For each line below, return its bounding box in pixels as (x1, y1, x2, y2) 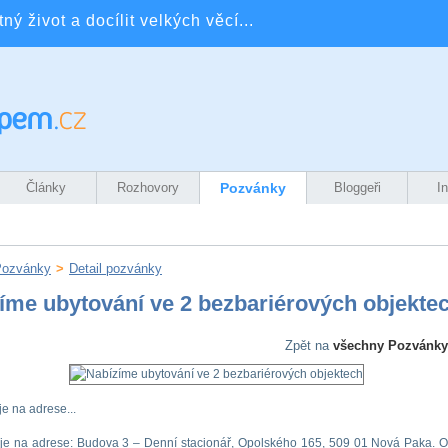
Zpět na (285, 338, 333, 353)
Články (26, 180, 66, 195)
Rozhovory (117, 180, 179, 195)
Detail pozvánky (69, 261, 162, 276)
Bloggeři (333, 180, 381, 195)
